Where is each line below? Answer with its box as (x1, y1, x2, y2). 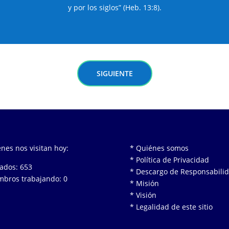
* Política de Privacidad (129, 155, 209, 165)
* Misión (129, 178, 159, 188)
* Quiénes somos (129, 143, 189, 153)
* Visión (129, 190, 156, 200)
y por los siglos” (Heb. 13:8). (67, 2, 162, 12)
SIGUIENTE (96, 68, 133, 78)
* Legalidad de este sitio (129, 202, 213, 212)
